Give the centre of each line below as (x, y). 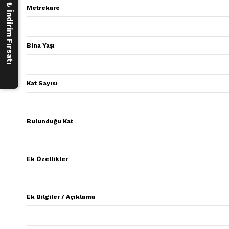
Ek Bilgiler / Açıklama (61, 197)
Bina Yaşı (41, 45)
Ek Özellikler (47, 159)
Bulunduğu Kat (50, 121)
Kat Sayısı (42, 83)
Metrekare (43, 8)
